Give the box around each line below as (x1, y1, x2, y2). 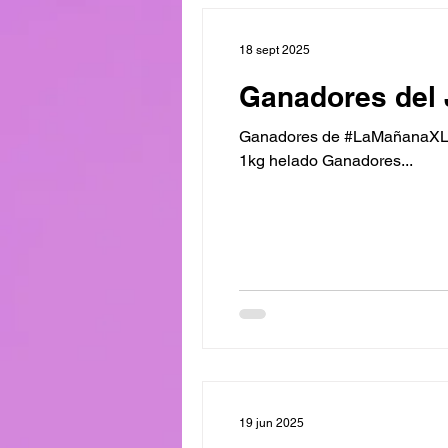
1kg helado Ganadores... (239, 151, 413, 170)
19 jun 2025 (239, 415, 304, 430)
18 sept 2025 (239, 43, 310, 57)
